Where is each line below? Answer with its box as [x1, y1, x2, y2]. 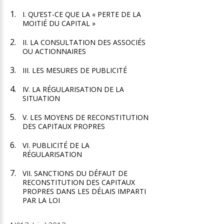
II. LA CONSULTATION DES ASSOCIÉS [22, 37, 145, 47]
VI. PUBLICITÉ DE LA [22, 140, 89, 150]
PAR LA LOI [22, 195, 60, 205]
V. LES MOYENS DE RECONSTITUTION [22, 112, 148, 122]
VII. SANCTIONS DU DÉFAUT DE [22, 168, 127, 178]
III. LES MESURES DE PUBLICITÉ [22, 65, 127, 75]
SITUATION [22, 93, 60, 103]
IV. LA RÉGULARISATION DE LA [22, 84, 124, 94]
